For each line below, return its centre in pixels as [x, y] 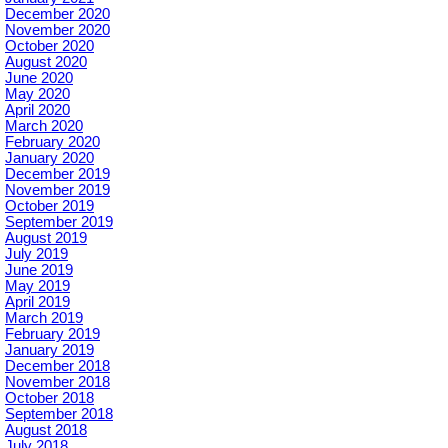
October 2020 [49, 46]
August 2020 [46, 62]
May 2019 [37, 286]
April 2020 [37, 110]
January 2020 [49, 158]
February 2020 [52, 142]
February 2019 [52, 334]
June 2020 [39, 78]
